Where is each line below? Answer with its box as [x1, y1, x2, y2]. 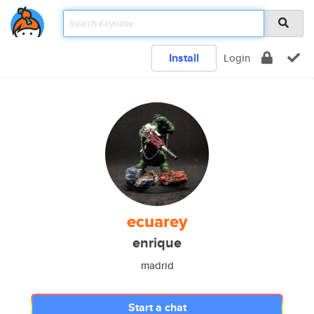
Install [169, 50, 199, 66]
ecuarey [126, 209, 188, 234]
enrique [132, 233, 182, 253]
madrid [140, 258, 174, 273]
